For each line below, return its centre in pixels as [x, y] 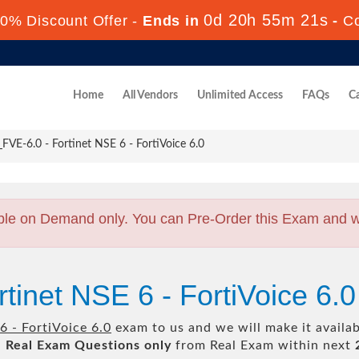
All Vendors [150, 95]
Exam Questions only [104, 345]
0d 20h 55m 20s [266, 20]
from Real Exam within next [263, 345]
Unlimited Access [240, 95]
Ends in [171, 21]
